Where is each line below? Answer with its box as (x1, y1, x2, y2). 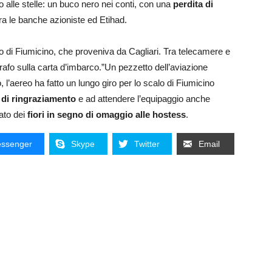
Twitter (134, 139, 160, 149)
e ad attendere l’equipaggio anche (78, 93, 210, 104)
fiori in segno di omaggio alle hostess (25, 109, 186, 120)
